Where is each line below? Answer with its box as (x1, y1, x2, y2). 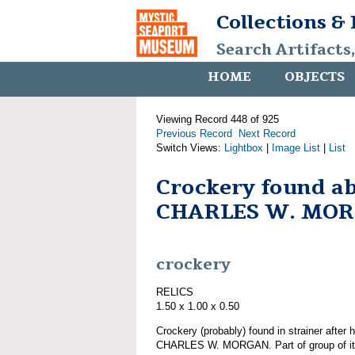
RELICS (156, 285, 193, 298)
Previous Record (156, 128, 232, 139)
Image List (272, 142, 320, 154)
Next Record (239, 128, 296, 139)
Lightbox (224, 142, 263, 154)
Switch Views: (156, 142, 224, 154)
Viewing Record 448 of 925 (156, 113, 279, 125)
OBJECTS (284, 68, 345, 86)
